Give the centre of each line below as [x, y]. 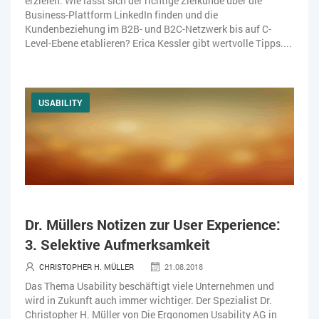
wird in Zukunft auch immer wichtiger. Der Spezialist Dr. [148, 300]
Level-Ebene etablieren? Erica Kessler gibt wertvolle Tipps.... [158, 43]
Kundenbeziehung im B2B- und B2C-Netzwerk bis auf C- [148, 28]
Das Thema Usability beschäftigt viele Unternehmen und [150, 286]
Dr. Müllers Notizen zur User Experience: [153, 224]
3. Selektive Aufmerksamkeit [117, 244]
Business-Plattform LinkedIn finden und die [121, 14]
